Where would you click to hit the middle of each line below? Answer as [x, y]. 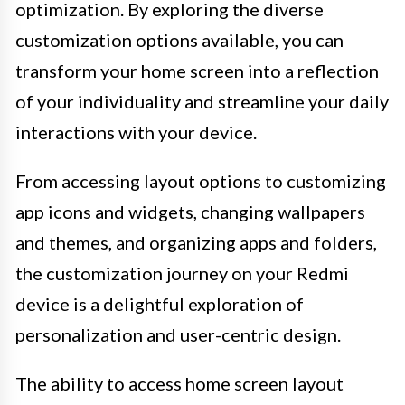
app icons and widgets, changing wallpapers [190, 211]
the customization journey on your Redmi [182, 273]
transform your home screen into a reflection [197, 70]
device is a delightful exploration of [160, 303]
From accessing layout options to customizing [201, 180]
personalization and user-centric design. [178, 334]
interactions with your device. [136, 132]
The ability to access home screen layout [179, 383]
